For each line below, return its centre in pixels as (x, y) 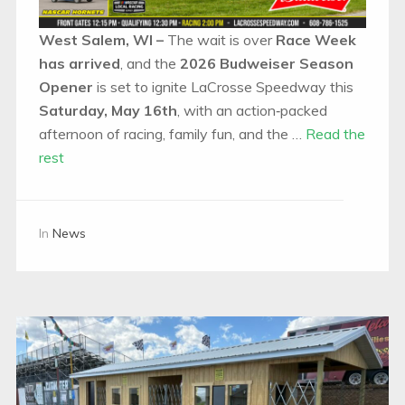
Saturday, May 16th (108, 111)
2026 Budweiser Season (266, 64)
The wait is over (221, 40)
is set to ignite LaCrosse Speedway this (223, 87)
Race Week (316, 40)
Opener (66, 87)
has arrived (79, 64)
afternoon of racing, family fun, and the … (172, 134)
